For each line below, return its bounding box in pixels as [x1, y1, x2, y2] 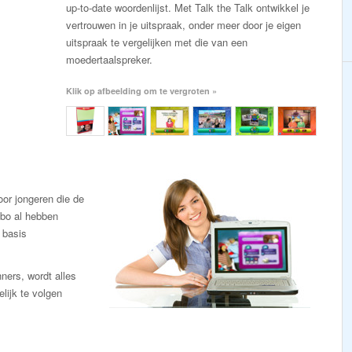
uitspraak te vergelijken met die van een [66, 35, 247, 49]
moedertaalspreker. [66, 52, 152, 67]
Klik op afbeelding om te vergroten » [66, 85, 217, 97]
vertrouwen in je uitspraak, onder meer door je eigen [66, 17, 301, 32]
